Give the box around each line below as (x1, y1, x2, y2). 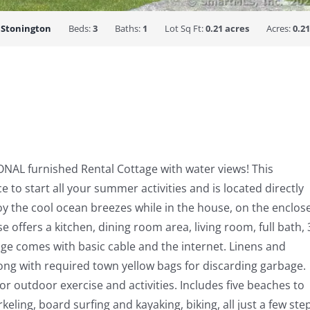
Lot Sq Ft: (165, 21, 206, 35)
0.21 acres (206, 21, 249, 35)
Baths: (115, 21, 143, 35)
